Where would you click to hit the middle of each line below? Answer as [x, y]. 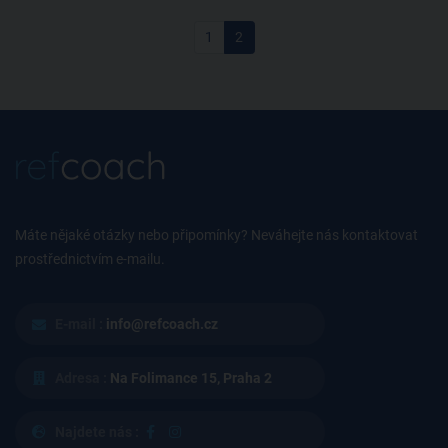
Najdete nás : [96, 431]
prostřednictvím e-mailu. [90, 259]
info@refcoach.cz [161, 324]
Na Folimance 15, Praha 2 [190, 378]
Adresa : [80, 378]
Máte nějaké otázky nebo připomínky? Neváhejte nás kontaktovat [216, 235]
